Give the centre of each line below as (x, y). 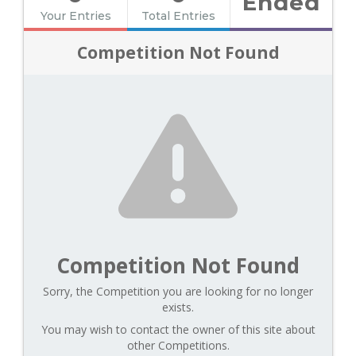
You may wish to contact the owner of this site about (178, 330)
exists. (178, 308)
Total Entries (178, 16)
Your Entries (75, 16)
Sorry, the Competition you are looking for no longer (178, 292)
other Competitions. (178, 346)
